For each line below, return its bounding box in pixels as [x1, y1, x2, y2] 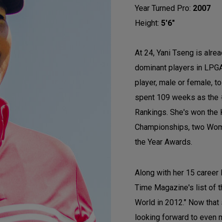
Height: [135, 18, 161, 28]
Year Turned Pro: [135, 3, 193, 13]
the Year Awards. [135, 137, 192, 147]
